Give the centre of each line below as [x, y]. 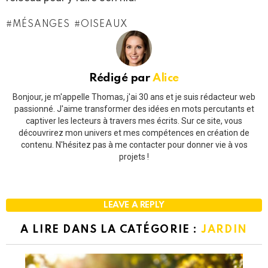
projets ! [134, 156]
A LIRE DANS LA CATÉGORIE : [111, 229]
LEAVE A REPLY [134, 205]
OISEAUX [104, 25]
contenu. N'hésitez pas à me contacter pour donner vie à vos [134, 144]
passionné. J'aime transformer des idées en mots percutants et [134, 109]
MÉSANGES [41, 25]
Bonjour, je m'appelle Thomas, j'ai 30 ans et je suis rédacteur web [134, 97]
